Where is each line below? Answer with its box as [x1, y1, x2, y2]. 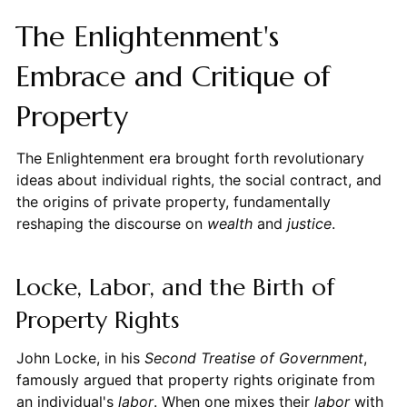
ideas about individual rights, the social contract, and [15, 170, 382, 189]
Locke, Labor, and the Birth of [15, 272, 334, 302]
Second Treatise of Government [144, 348, 363, 367]
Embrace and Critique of [15, 57, 331, 94]
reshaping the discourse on [15, 213, 207, 233]
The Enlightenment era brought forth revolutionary [15, 148, 364, 167]
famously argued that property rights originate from [15, 370, 375, 389]
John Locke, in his [15, 348, 144, 367]
